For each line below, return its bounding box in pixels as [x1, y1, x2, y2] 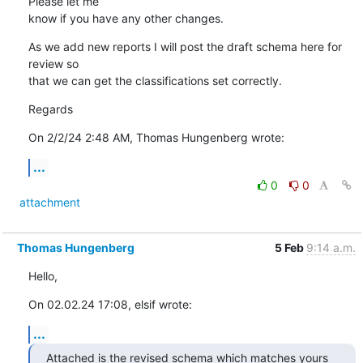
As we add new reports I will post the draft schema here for [28, 39, 342, 53]
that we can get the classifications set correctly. [28, 73, 282, 88]
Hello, [28, 268, 58, 283]
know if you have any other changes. [28, 11, 224, 25]
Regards [28, 101, 73, 116]
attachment [19, 194, 80, 209]
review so [28, 56, 82, 70]
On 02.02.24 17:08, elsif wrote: [28, 297, 192, 311]
